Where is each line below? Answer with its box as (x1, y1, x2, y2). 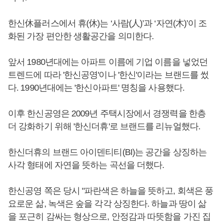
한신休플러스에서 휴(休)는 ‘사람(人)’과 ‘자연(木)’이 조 (8, 18, 207, 28)
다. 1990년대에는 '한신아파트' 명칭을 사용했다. (8, 82, 184, 93)
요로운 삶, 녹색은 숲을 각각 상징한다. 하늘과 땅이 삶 (8, 198, 207, 209)
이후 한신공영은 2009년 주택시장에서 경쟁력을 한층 (8, 108, 206, 118)
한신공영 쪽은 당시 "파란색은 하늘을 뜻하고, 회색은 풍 (8, 185, 214, 196)
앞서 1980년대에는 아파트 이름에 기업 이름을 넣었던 (8, 56, 208, 67)
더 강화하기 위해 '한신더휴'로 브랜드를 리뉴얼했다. (8, 121, 200, 131)
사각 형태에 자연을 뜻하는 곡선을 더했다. (8, 160, 165, 170)
